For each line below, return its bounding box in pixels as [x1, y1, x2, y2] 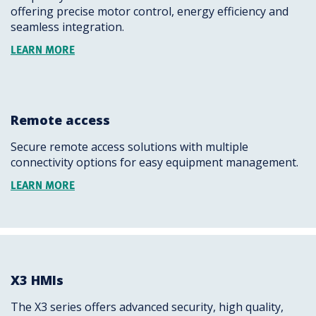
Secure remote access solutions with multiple [11, 139, 248, 154]
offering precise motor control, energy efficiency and [11, 4, 288, 19]
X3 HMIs [11, 272, 63, 288]
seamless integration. [11, 19, 124, 35]
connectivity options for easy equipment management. [11, 154, 298, 170]
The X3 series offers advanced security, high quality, [11, 299, 284, 315]
